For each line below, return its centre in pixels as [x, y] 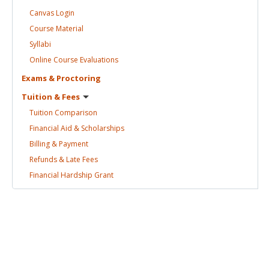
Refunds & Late [56, 159]
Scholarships [103, 128]
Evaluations [99, 59]
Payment [74, 144]
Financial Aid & [55, 128]
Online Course [55, 59]
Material [70, 28]
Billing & [44, 144]
